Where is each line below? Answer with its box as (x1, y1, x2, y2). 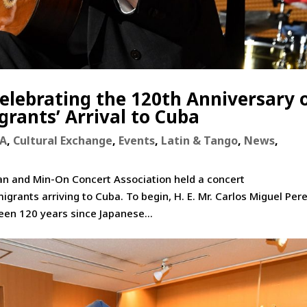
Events (119, 133, 156, 149)
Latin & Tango (161, 133, 238, 149)
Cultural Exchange (13, 133, 113, 149)
